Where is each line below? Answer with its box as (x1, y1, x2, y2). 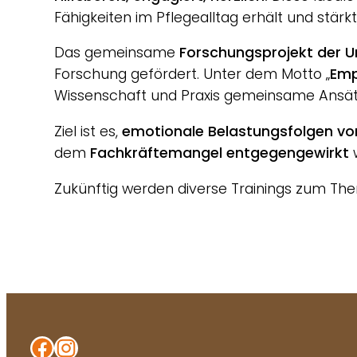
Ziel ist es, (54, 121, 122, 142)
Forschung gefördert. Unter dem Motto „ (54, 64, 330, 84)
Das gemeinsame (54, 42, 179, 63)
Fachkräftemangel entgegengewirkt (90, 143, 349, 163)
